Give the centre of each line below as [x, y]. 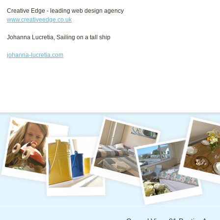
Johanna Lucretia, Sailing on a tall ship [59, 37]
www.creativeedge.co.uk [39, 19]
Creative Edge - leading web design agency [65, 11]
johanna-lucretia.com [35, 55]
